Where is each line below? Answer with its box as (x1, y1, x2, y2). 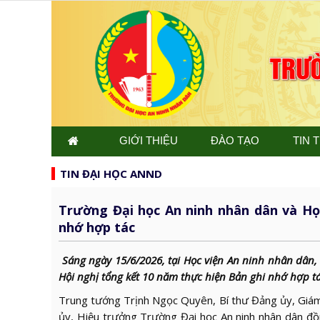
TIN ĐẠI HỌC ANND (60, 166, 162, 181)
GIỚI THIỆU (119, 134, 178, 147)
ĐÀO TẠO (211, 134, 259, 147)
